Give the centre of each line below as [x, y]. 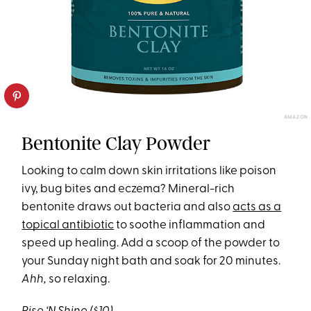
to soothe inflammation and [190, 226]
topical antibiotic [68, 226]
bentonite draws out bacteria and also [127, 208]
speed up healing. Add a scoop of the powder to [151, 244]
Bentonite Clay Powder [116, 144]
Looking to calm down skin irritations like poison [149, 171]
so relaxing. [79, 280]
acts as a [257, 208]
